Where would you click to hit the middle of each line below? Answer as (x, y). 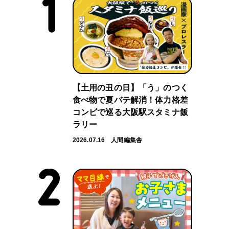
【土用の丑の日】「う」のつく (130, 88)
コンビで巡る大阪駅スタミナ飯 (130, 112)
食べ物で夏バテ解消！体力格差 (130, 100)
